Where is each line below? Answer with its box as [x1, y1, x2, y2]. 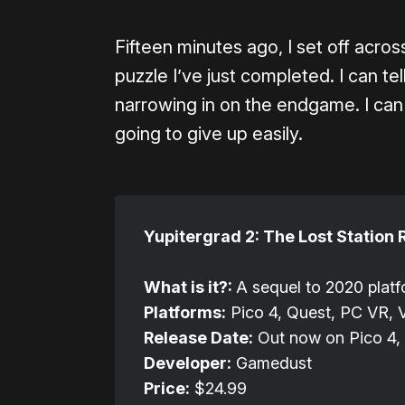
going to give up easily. [115, 123, 303, 146]
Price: [144, 379, 190, 399]
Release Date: [144, 328, 253, 348]
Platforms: [144, 303, 226, 323]
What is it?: [144, 278, 236, 297]
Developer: [144, 353, 231, 373]
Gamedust [231, 353, 312, 373]
